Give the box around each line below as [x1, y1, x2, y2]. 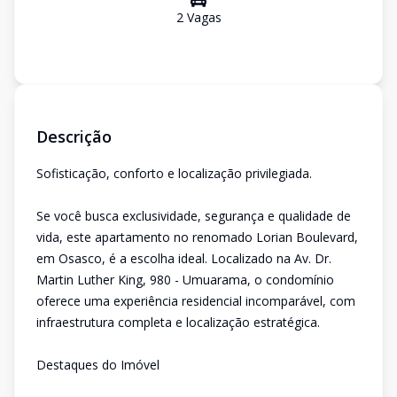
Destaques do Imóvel [36, 356, 160, 373]
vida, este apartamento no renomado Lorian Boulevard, [36, 229, 358, 245]
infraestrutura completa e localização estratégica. [36, 314, 320, 331]
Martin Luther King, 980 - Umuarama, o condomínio [36, 271, 334, 288]
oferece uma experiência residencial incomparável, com [36, 292, 355, 309]
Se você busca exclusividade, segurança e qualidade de [36, 207, 351, 224]
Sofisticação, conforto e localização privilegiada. [36, 165, 312, 182]
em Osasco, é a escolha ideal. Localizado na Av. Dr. [36, 250, 331, 267]
